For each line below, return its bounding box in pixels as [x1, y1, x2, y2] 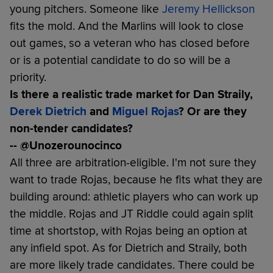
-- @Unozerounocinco [10, 138, 122, 153]
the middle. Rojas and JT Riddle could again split [10, 206, 253, 221]
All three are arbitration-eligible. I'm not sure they [10, 155, 256, 170]
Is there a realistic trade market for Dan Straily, [10, 87, 253, 102]
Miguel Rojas [112, 104, 179, 119]
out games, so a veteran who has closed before [10, 35, 250, 51]
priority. [10, 69, 46, 85]
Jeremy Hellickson [162, 1, 255, 16]
